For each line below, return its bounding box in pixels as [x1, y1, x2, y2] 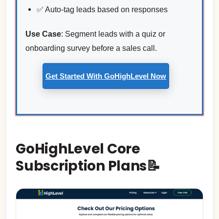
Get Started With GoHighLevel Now [45, 71, 166, 80]
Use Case [25, 29, 61, 38]
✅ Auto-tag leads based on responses [36, 5, 168, 14]
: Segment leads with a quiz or [61, 29, 165, 38]
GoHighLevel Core [16, 139, 140, 158]
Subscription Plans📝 [16, 156, 160, 175]
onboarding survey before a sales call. [25, 44, 157, 52]
